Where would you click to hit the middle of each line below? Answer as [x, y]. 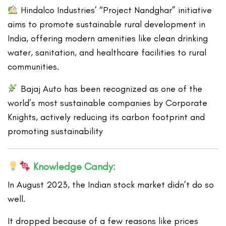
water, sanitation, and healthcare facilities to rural [107, 53]
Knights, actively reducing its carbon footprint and [106, 117]
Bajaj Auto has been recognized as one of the [110, 89]
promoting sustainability [55, 131]
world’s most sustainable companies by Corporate [108, 103]
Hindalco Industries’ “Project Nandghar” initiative [115, 10]
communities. [33, 67]
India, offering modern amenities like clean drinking [108, 39]
